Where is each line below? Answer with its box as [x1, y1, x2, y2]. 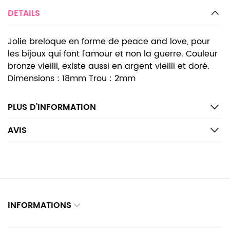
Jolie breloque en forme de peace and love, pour [8, 35, 210, 48]
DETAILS [8, 7, 40, 20]
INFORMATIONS [8, 199, 71, 212]
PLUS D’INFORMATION [8, 101, 96, 114]
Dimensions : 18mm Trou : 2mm [8, 72, 136, 85]
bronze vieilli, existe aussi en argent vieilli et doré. [8, 60, 209, 73]
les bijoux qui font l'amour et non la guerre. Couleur [8, 47, 218, 61]
